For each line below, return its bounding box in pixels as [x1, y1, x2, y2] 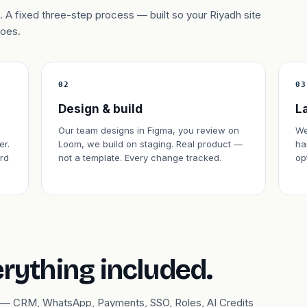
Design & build [58, 102, 143, 116]
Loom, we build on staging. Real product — [58, 138, 243, 149]
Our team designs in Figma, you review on [58, 125, 239, 136]
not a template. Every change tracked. [58, 152, 221, 163]
